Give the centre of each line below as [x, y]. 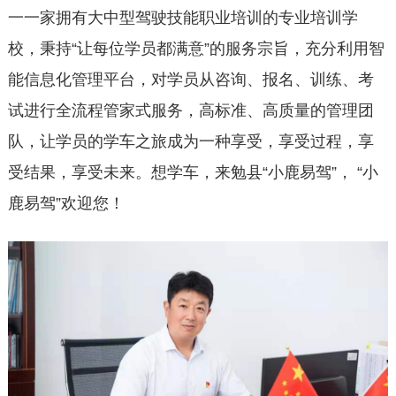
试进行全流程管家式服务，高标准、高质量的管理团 [190, 111]
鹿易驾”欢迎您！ [66, 204]
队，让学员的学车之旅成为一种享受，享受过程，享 [190, 142]
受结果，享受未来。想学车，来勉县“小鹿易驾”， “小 [193, 173]
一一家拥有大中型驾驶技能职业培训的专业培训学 [183, 18]
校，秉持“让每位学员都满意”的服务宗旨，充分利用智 [196, 49]
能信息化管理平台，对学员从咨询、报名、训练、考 [190, 80]
